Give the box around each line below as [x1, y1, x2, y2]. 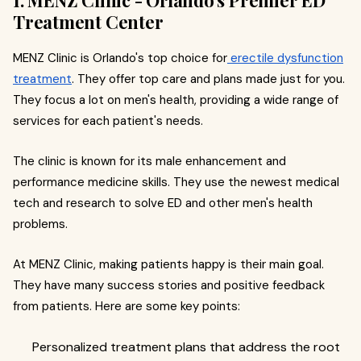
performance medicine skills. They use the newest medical [13, 173, 339, 190]
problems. [13, 215, 68, 232]
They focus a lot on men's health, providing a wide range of [13, 91, 338, 108]
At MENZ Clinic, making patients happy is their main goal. [13, 255, 324, 272]
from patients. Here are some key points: [13, 297, 240, 314]
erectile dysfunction [227, 49, 343, 66]
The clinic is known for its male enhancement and [13, 152, 286, 169]
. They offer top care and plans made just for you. [72, 70, 345, 87]
